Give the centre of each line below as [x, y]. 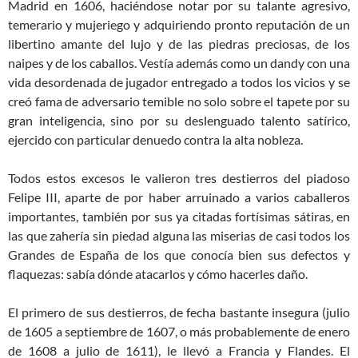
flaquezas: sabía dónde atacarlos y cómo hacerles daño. [158, 273]
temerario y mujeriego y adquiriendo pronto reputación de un [179, 24]
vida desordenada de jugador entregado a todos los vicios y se [179, 82]
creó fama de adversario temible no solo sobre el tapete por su [179, 101]
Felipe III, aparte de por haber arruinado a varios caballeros [179, 197]
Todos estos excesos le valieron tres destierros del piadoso [179, 177]
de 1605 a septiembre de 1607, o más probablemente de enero [179, 331]
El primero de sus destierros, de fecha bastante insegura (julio [179, 312]
